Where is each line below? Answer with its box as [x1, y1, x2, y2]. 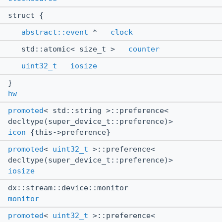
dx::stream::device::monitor [8, 183, 133, 192]
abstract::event [21, 27, 88, 37]
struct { [8, 10, 48, 20]
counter [128, 44, 160, 54]
